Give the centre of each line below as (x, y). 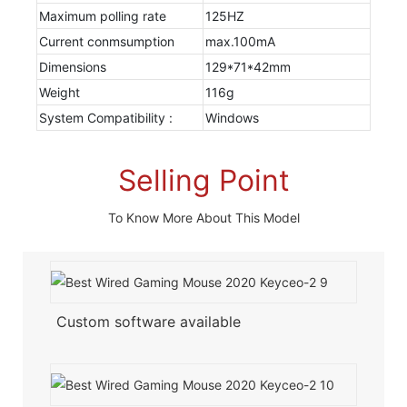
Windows (232, 117)
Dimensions (72, 66)
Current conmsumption (106, 41)
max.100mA (240, 41)
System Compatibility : (105, 117)
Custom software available (148, 322)
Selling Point (203, 180)
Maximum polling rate (102, 15)
